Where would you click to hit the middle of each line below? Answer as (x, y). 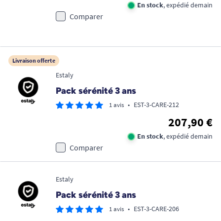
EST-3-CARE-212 (156, 105)
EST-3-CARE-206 (156, 209)
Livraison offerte (34, 60)
